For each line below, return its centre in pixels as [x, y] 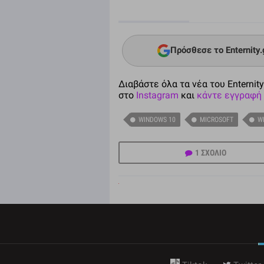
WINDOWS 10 [157, 119]
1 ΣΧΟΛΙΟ [210, 152]
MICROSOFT [217, 119]
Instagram [157, 95]
